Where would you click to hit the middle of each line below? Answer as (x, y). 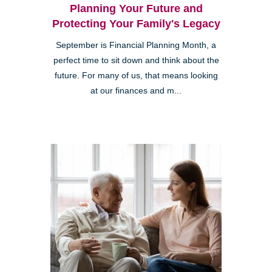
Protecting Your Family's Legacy (136, 23)
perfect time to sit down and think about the (136, 60)
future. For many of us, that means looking (136, 75)
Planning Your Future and (136, 8)
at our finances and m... (136, 90)
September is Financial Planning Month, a (136, 45)
